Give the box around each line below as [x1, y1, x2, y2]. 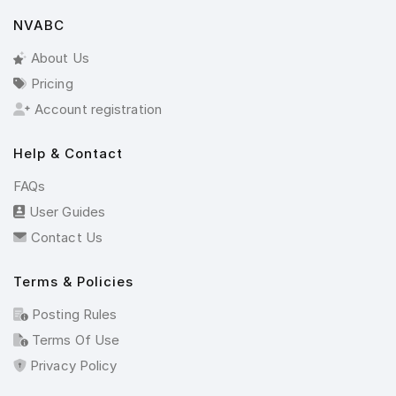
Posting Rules [28, 306, 118, 323]
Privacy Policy [27, 357, 118, 374]
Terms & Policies [13, 273, 133, 290]
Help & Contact [13, 145, 123, 162]
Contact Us [31, 229, 103, 246]
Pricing [31, 75, 73, 92]
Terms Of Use [28, 331, 120, 348]
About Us [31, 49, 89, 66]
